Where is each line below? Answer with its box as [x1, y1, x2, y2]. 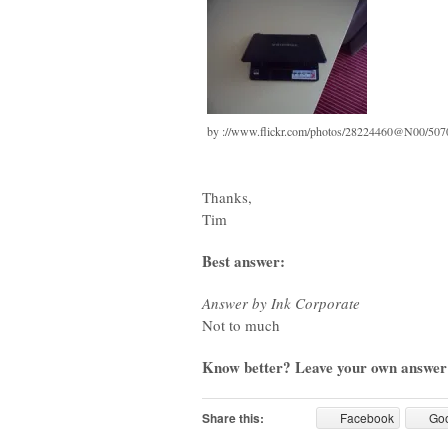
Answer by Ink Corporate [202, 293, 360, 313]
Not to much [202, 315, 280, 335]
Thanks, [202, 187, 252, 207]
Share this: [202, 409, 264, 427]
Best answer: [202, 250, 285, 272]
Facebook [340, 409, 395, 426]
